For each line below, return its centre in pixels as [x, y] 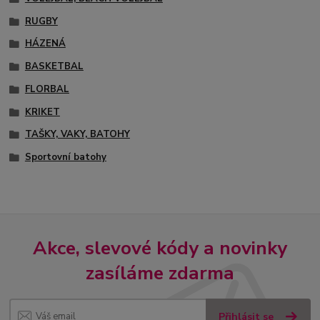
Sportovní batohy [65, 157]
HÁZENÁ [45, 44]
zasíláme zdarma [160, 273]
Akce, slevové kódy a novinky [160, 248]
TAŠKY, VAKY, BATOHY [77, 135]
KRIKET [42, 112]
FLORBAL [47, 89]
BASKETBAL [54, 67]
